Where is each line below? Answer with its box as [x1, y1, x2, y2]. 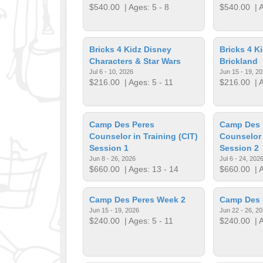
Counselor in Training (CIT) [89, 131, 198, 141]
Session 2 [219, 143, 259, 153]
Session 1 [89, 143, 129, 153]
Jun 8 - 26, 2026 [89, 154, 136, 162]
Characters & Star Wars [89, 56, 181, 66]
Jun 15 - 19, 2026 [89, 206, 140, 214]
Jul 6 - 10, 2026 [89, 68, 134, 75]
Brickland [219, 56, 258, 66]
